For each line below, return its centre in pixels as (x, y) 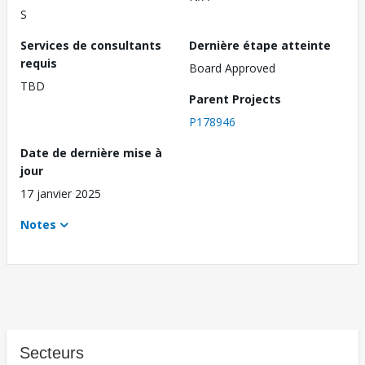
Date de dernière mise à (91, 153)
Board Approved (232, 68)
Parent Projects (235, 99)
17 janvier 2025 (61, 194)
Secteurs (52, 353)
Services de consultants (91, 46)
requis (39, 64)
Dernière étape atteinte (260, 46)
